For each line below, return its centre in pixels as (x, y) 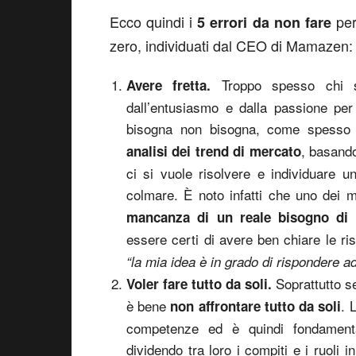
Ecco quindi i (154, 21)
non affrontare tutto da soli (256, 306)
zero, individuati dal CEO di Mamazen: (231, 45)
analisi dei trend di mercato (214, 151)
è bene (149, 306)
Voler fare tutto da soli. (201, 284)
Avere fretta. (174, 85)
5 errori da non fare (264, 22)
